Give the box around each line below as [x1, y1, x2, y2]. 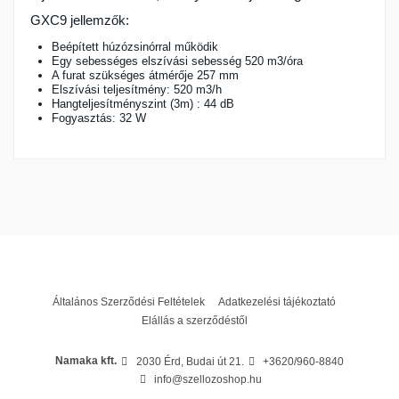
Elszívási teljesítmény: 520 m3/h [52, 82, 222, 96]
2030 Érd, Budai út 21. [135, 354, 244, 368]
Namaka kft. [54, 354, 117, 367]
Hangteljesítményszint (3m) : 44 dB [52, 96, 234, 110]
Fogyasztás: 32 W [52, 110, 146, 125]
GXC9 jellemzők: [30, 12, 129, 28]
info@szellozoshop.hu [153, 373, 262, 387]
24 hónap [199, 153, 246, 167]
